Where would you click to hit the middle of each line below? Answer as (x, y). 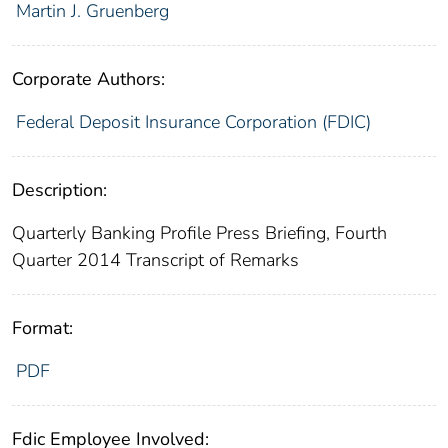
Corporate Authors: (88, 78)
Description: (59, 189)
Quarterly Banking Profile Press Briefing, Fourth (199, 232)
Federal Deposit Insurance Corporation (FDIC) (193, 121)
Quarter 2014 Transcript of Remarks (155, 259)
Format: (42, 327)
